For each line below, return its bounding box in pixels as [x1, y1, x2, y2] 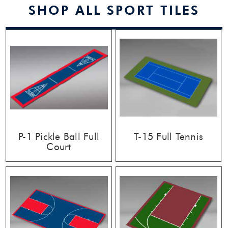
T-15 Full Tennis [134, 130, 204, 142]
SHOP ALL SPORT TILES [28, 3, 199, 18]
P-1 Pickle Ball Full [18, 130, 100, 142]
